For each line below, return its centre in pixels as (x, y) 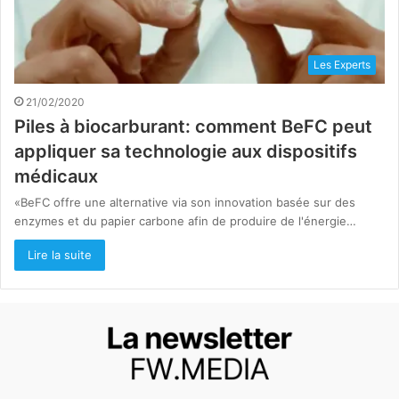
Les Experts (342, 64)
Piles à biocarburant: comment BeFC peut (193, 126)
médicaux (56, 176)
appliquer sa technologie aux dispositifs (186, 151)
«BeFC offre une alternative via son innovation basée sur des (185, 202)
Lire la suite (60, 254)
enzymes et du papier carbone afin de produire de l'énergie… (185, 220)
